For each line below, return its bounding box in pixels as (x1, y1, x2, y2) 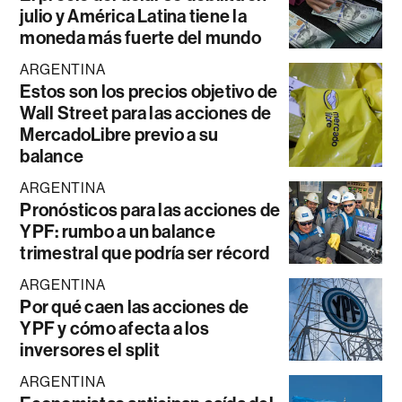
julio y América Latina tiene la (20, 4, 247, 27)
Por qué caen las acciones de (20, 295, 249, 318)
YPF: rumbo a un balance (20, 220, 215, 242)
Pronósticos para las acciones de (20, 198, 281, 221)
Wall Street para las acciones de (20, 101, 272, 124)
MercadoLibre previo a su (20, 123, 219, 145)
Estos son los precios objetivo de (20, 80, 278, 102)
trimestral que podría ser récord (20, 241, 270, 264)
